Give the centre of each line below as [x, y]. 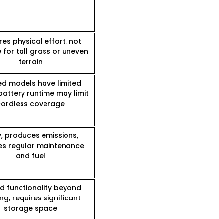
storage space [30, 208]
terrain [30, 62]
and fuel [30, 156]
